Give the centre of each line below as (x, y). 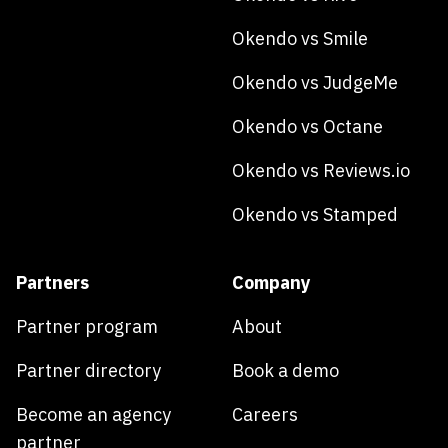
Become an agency (93, 414)
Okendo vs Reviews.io (321, 170)
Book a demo (285, 370)
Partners (52, 282)
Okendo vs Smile (300, 38)
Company (271, 282)
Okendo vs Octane (307, 126)
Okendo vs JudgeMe (315, 82)
